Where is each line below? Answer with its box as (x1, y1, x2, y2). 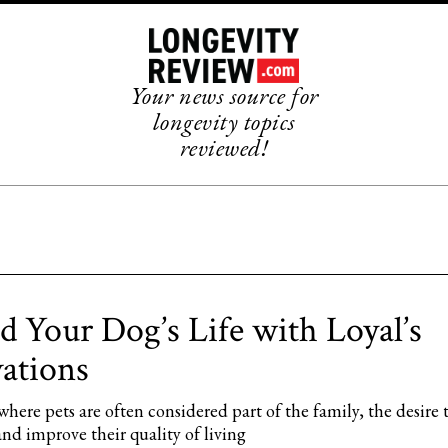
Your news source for (129, 80, 319, 112)
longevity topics (152, 106, 296, 138)
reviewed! (179, 132, 269, 164)
